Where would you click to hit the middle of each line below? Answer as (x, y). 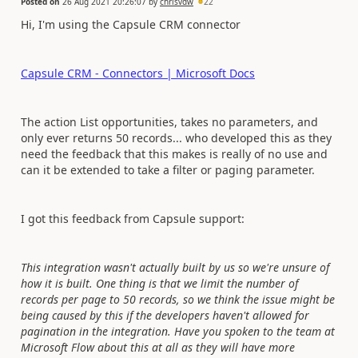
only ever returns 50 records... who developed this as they (176, 137)
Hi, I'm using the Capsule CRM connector (131, 24)
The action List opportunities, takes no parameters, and (169, 121)
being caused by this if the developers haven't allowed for (165, 315)
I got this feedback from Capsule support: (133, 218)
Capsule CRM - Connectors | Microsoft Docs (138, 73)
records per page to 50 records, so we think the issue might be (178, 299)
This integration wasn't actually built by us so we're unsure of (175, 267)
